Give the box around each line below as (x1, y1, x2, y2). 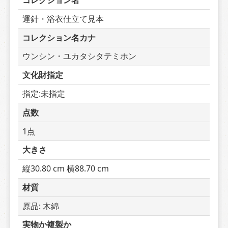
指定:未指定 (22, 88, 65, 99)
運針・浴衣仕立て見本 (22, 13, 104, 24)
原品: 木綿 (22, 200, 59, 212)
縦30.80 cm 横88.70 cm (22, 163, 109, 175)
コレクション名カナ (22, 32, 96, 43)
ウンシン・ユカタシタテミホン (22, 50, 136, 62)
